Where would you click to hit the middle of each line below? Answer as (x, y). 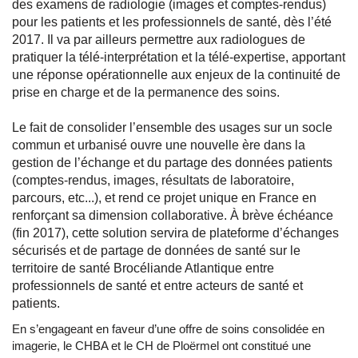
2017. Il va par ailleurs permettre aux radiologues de (159, 40)
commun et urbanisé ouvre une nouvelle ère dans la (159, 145)
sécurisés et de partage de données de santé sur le (156, 251)
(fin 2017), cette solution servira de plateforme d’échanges (175, 233)
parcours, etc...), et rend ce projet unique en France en (164, 198)
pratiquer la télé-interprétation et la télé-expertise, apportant (179, 58)
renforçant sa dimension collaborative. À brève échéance (173, 216)
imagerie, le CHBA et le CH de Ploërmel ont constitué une (161, 346)
